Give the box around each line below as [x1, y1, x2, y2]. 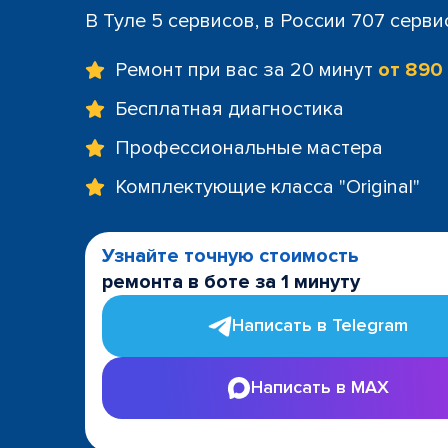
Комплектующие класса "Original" [115, 174, 420, 199]
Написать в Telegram [232, 314, 408, 336]
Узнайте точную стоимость [102, 243, 359, 268]
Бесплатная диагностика [115, 96, 344, 121]
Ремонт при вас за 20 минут [115, 57, 378, 82]
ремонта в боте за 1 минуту [102, 269, 360, 294]
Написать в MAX [251, 376, 389, 398]
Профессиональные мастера [115, 135, 383, 160]
